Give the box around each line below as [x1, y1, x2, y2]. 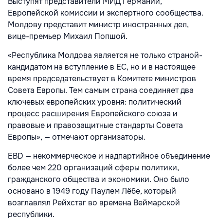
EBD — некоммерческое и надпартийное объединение [8, 150, 210, 161]
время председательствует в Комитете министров [8, 73, 196, 84]
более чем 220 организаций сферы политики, [8, 162, 179, 173]
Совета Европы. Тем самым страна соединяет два [8, 85, 194, 95]
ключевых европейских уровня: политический [8, 96, 182, 107]
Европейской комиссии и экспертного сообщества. [8, 7, 203, 18]
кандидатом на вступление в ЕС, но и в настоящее [8, 61, 196, 72]
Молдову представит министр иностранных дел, [8, 19, 189, 30]
